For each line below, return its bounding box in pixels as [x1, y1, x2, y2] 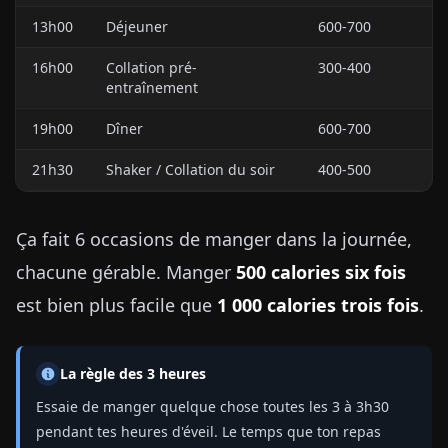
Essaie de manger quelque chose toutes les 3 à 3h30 [36, 397, 389, 416]
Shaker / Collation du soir [106, 160, 275, 179]
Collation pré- [106, 58, 197, 77]
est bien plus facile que [16, 293, 217, 317]
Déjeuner [106, 17, 168, 36]
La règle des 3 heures [60, 364, 206, 383]
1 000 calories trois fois [217, 293, 419, 317]
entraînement [106, 78, 198, 97]
